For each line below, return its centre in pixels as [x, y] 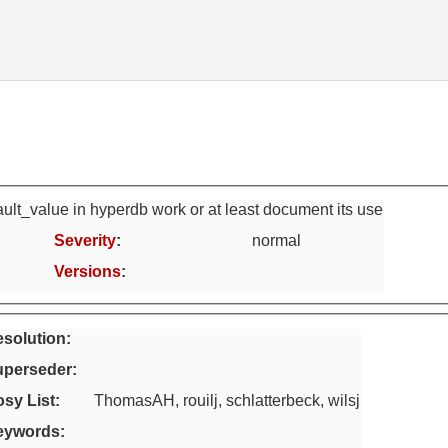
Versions [87, 272]
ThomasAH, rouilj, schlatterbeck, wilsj [227, 400]
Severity [85, 241]
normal [276, 241]
